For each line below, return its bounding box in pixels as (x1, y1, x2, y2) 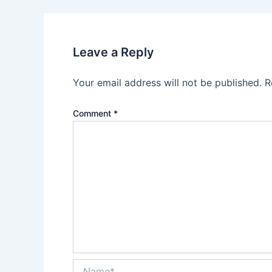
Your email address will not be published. (73, 76, 262, 89)
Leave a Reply (73, 45, 154, 60)
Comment (73, 108, 114, 119)
